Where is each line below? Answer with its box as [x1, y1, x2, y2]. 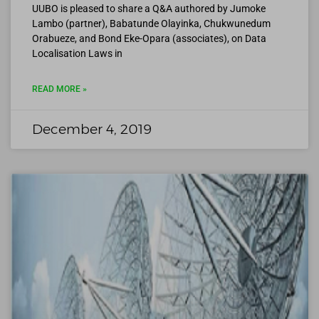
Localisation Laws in [32, 47, 122, 59]
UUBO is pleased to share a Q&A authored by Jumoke [32, 2, 266, 14]
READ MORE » [32, 83, 87, 94]
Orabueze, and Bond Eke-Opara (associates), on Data [32, 32, 266, 44]
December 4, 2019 [32, 120, 152, 137]
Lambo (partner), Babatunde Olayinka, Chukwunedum [32, 17, 271, 29]
